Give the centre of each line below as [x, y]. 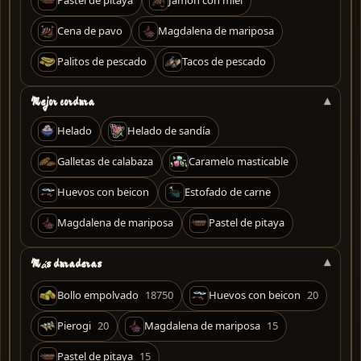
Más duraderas [66, 263]
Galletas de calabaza [105, 162]
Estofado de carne [228, 192]
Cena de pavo [90, 31]
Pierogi [74, 326]
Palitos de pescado [102, 62]
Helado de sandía [169, 131]
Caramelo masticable [239, 162]
